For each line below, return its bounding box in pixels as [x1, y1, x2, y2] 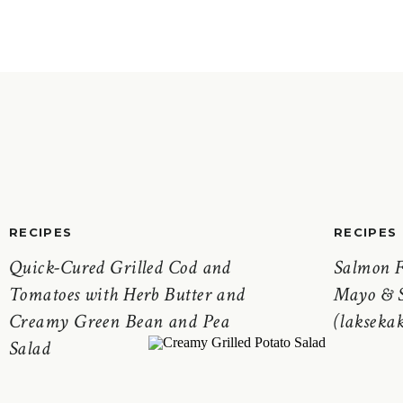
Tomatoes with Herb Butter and [9, 282, 246, 308]
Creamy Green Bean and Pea [9, 309, 230, 335]
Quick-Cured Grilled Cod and [9, 255, 231, 281]
